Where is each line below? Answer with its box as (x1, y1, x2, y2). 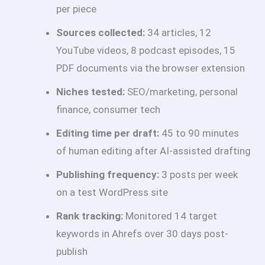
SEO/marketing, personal (125, 85, 238, 98)
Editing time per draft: (56, 127, 159, 139)
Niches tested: (56, 85, 125, 98)
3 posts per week (159, 168, 238, 180)
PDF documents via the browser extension (56, 62, 245, 74)
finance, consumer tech (56, 103, 160, 115)
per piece (56, 2, 96, 15)
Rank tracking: (56, 209, 123, 222)
